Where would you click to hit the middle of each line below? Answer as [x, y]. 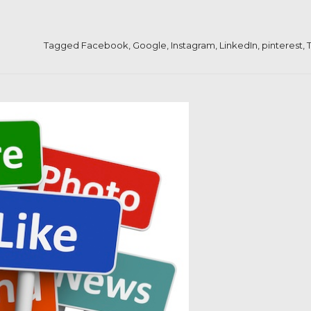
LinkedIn [238, 45]
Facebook [104, 45]
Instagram [193, 45]
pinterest [282, 45]
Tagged [62, 45]
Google [149, 45]
